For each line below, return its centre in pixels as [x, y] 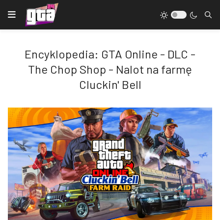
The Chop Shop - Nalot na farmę [110, 69]
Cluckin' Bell [110, 84]
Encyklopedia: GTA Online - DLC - [110, 54]
